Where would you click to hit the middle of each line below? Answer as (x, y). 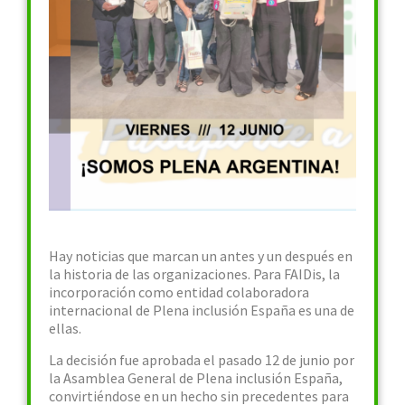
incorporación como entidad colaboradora (179, 292)
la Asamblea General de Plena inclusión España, (196, 378)
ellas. (65, 328)
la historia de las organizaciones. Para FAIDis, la (194, 274)
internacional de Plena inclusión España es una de (202, 310)
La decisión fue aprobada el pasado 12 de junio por (202, 360)
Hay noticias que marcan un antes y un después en (201, 256)
